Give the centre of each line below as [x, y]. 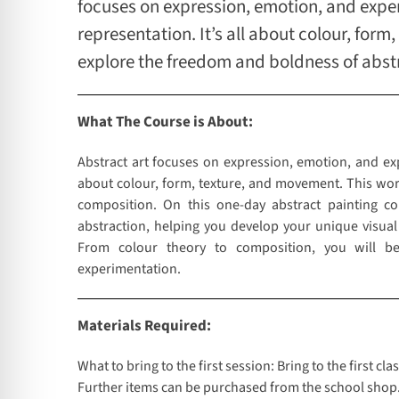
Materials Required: [144, 326]
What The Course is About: [165, 122]
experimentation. [129, 269]
